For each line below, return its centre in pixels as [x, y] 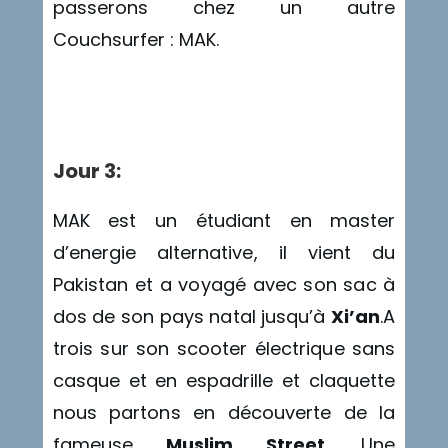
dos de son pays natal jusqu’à [192, 317]
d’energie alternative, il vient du [224, 253]
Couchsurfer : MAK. [136, 40]
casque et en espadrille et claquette [224, 381]
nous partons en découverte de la [224, 413]
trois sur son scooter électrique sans [224, 349]
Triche [80, 101]
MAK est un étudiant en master [224, 221]
